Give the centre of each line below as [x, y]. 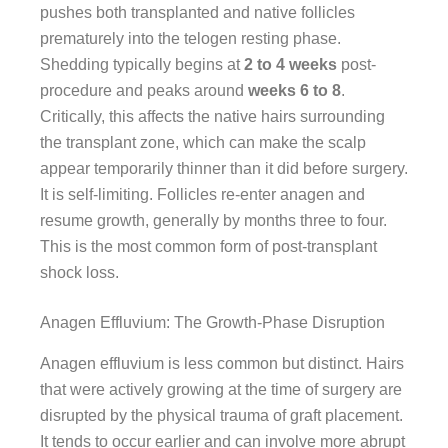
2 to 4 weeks [290, 64]
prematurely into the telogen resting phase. [190, 38]
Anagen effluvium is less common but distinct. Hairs [222, 363]
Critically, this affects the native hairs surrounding [212, 116]
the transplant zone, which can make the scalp [203, 142]
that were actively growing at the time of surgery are [221, 389]
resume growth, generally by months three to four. [213, 220]
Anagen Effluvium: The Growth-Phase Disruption [212, 322]
